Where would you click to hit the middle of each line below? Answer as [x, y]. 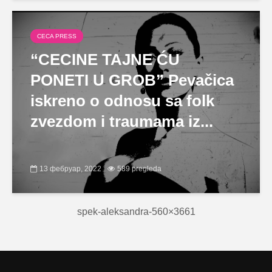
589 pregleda [139, 168]
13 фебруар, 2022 [70, 168]
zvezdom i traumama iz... [122, 121]
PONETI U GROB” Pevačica [132, 80]
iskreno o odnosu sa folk [122, 101]
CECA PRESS [57, 36]
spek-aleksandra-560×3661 [136, 212]
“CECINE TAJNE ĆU [105, 59]
